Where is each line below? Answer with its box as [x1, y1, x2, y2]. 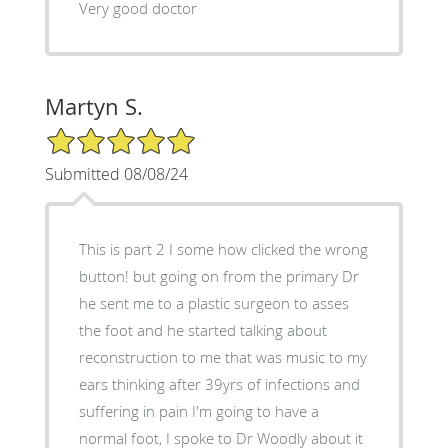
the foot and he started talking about [78, 319, 327, 340]
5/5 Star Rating [44, 124, 144, 144]
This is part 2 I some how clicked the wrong [78, 238, 368, 259]
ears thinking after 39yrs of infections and [78, 373, 360, 394]
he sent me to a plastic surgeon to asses [78, 292, 349, 313]
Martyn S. [44, 91, 143, 121]
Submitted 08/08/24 [44, 162, 188, 185]
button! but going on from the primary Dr [78, 265, 359, 286]
